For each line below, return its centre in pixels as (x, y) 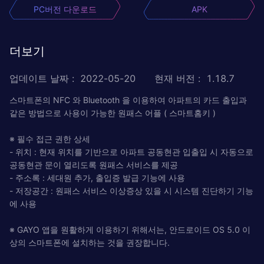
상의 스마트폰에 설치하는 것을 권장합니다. (90, 242)
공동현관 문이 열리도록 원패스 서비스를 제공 (94, 164)
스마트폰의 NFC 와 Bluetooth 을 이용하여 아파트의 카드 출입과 (128, 100)
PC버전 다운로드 (65, 9)
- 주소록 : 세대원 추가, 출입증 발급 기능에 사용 (97, 177)
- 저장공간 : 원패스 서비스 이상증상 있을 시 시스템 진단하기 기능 (131, 190)
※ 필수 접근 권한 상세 (50, 138)
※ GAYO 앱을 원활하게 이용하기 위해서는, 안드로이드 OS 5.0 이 (130, 229)
